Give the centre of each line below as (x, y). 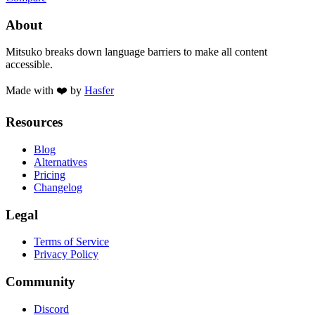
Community (40, 281)
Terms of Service (71, 242)
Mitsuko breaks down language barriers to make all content (136, 52)
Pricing (50, 174)
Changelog (58, 187)
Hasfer (99, 91)
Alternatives (60, 162)
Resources (34, 122)
